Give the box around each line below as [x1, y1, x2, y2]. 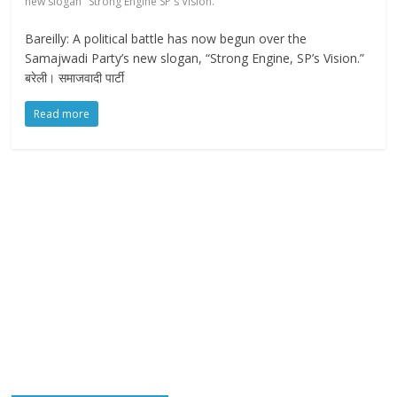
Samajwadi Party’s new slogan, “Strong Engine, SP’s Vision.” [25, 49, 365, 66]
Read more [34, 105, 90, 121]
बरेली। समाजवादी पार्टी [25, 68, 125, 86]
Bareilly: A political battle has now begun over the [25, 29, 307, 47]
